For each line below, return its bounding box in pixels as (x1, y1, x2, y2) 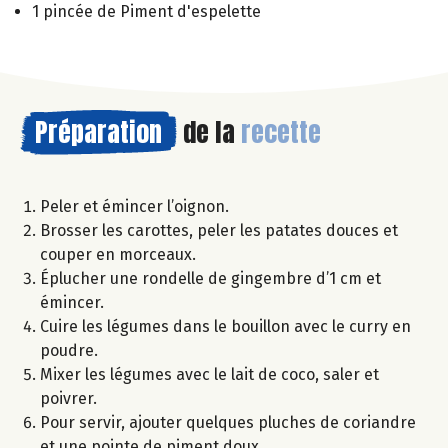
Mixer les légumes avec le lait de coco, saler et (40, 364, 379, 384)
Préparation (35, 111, 162, 152)
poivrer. (40, 388, 97, 408)
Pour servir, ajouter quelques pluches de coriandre (40, 412, 416, 432)
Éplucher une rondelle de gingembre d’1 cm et (40, 268, 381, 288)
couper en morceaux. (40, 244, 196, 264)
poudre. (40, 340, 98, 360)
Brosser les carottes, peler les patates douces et (40, 220, 398, 240)
